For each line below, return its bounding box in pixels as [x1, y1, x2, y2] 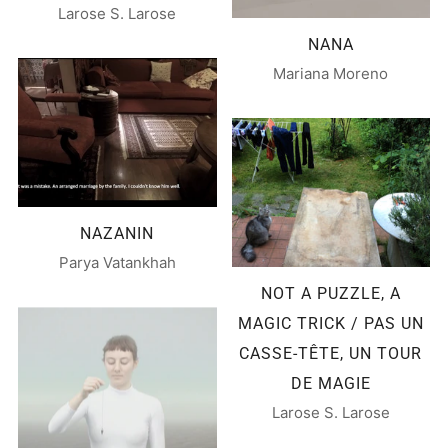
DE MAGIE [290, 373, 371, 393]
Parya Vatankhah [58, 252, 176, 272]
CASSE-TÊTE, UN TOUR [239, 343, 423, 363]
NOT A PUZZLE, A [260, 283, 401, 303]
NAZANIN [80, 223, 155, 243]
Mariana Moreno [273, 64, 389, 83]
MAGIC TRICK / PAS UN [237, 313, 424, 333]
